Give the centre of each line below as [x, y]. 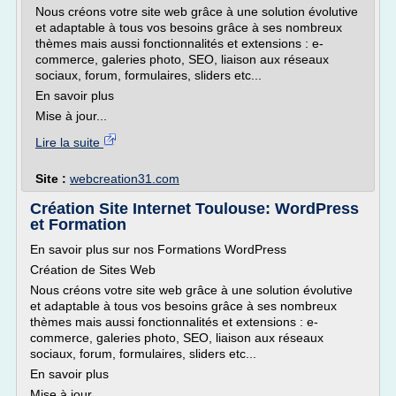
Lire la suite [69, 142]
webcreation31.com [125, 179]
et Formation [78, 225]
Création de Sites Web [93, 270]
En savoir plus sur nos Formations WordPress [158, 249]
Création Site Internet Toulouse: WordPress [194, 209]
